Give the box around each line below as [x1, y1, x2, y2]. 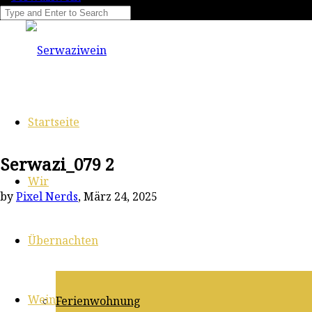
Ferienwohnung [56, 292, 141, 309]
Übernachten [28, 232, 98, 248]
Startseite [28, 114, 79, 130]
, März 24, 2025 [78, 189, 157, 205]
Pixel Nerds [16, 189, 78, 205]
